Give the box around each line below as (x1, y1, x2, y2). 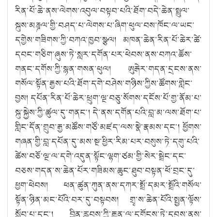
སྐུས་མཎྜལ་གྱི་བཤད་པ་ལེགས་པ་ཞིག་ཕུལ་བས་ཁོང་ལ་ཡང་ (15, 18, 195, 31)
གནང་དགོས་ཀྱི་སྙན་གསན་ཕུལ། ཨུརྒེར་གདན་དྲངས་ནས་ (15, 62, 202, 75)
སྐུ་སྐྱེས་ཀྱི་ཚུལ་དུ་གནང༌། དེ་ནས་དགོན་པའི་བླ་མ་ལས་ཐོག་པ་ (15, 106, 202, 119)
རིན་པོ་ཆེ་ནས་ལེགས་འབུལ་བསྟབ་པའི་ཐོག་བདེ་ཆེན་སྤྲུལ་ (15, 4, 190, 17)
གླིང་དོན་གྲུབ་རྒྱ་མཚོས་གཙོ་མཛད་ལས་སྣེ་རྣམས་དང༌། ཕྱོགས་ (15, 120, 202, 133)
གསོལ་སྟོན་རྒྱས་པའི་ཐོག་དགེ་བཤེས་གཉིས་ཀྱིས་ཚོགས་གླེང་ (15, 77, 193, 90)
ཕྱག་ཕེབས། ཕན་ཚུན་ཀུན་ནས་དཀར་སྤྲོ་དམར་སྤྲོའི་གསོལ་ (15, 178, 202, 191)
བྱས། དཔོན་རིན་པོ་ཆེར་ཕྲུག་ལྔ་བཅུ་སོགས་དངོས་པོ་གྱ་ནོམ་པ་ (15, 91, 202, 104)
